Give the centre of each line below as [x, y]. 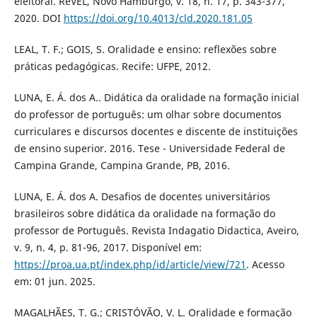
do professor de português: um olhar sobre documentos [148, 115]
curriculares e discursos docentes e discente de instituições [156, 132]
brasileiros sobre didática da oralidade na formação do [144, 214]
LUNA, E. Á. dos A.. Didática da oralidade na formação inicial [156, 98]
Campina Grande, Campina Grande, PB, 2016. [122, 166]
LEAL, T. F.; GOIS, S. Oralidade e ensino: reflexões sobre [145, 50]
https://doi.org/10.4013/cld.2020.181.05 [158, 18]
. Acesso [265, 265]
